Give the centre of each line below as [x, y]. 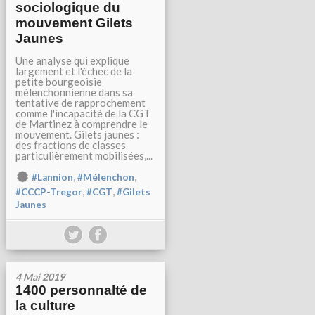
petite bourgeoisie [59, 82]
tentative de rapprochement [81, 103]
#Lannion [52, 178]
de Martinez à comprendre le [82, 124]
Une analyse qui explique [72, 61]
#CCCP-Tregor [49, 192]
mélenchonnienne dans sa [74, 92]
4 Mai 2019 [40, 277]
